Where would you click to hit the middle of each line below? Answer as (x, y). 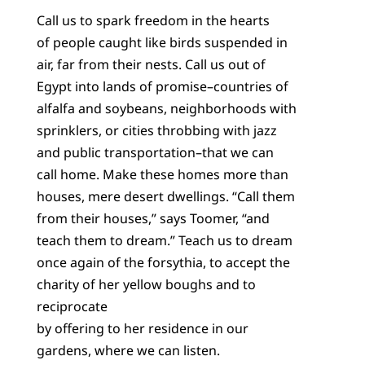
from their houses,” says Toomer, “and (153, 218)
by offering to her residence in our (142, 328)
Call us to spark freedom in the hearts (153, 20)
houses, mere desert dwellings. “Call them (165, 196)
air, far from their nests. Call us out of (151, 64)
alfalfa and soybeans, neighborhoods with (166, 108)
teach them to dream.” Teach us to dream (164, 240)
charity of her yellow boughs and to (146, 284)
